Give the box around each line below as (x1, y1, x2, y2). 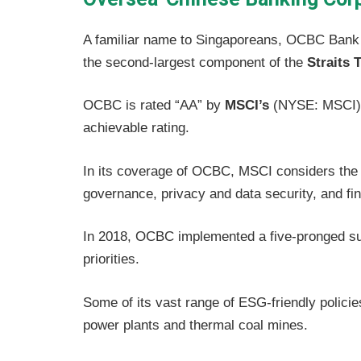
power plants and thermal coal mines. (83, 317, 308, 333)
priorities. (83, 251, 139, 268)
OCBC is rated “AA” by (83, 98, 225, 114)
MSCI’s (225, 98, 269, 114)
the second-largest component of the (83, 54, 307, 70)
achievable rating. (83, 120, 189, 136)
